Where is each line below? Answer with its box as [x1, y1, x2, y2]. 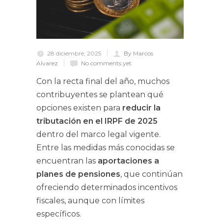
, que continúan [120, 169, 183, 179]
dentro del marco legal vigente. [36, 130, 161, 139]
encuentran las [36, 156, 98, 165]
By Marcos [124, 50, 153, 57]
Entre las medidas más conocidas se [36, 143, 175, 152]
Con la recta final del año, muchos [36, 77, 169, 86]
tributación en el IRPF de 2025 [36, 116, 158, 126]
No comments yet [81, 59, 132, 67]
